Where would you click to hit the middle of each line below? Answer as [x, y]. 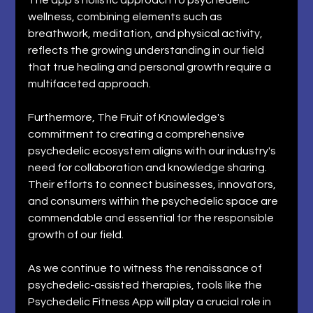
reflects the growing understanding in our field [147, 50]
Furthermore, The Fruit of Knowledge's [128, 117]
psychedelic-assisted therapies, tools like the [146, 285]
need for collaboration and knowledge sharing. [149, 167]
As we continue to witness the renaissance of [146, 268]
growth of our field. [77, 234]
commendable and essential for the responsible [152, 218]
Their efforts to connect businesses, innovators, [153, 184]
